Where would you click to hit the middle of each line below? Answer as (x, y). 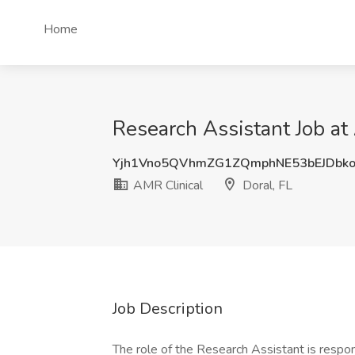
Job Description (168, 309)
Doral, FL (266, 185)
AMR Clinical (166, 185)
